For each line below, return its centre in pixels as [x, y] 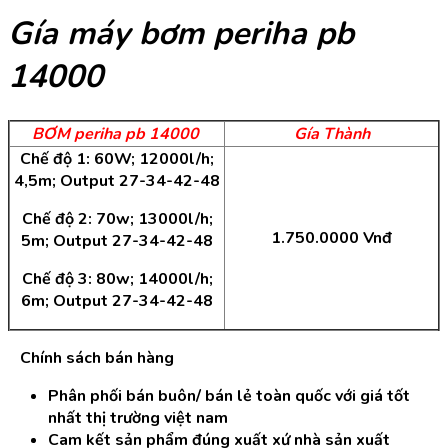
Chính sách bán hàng [93, 357]
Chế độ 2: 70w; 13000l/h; [117, 218]
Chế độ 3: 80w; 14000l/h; [117, 278]
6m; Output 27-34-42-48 [117, 300]
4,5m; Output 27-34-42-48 [117, 180]
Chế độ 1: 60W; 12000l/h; [117, 158]
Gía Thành [331, 133]
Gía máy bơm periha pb [181, 34]
